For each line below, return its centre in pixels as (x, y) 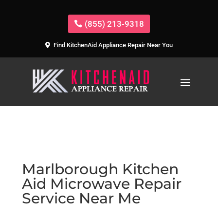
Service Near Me (81, 198)
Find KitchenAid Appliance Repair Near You (113, 45)
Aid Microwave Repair (101, 183)
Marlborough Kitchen (100, 169)
